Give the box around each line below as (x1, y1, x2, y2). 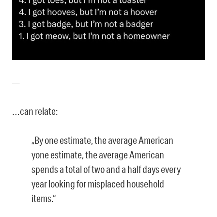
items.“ (31, 192, 56, 204)
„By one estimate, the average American (31, 134, 173, 146)
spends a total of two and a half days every (31, 163, 181, 175)
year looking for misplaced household (31, 177, 164, 189)
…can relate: (12, 105, 58, 117)
